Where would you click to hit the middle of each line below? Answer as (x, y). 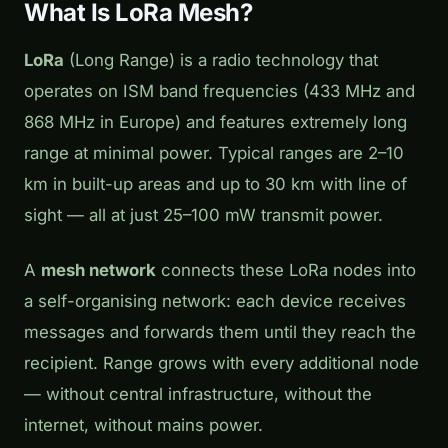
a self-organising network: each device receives (215, 301)
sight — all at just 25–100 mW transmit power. (203, 215)
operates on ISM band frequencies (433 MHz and (219, 91)
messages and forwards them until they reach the (220, 332)
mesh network (98, 270)
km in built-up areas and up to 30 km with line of (215, 184)
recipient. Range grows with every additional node (221, 363)
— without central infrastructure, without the (198, 394)
